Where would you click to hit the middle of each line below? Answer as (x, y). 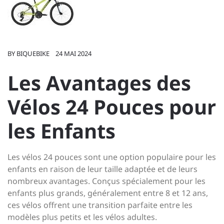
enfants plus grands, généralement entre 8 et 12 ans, (108, 193)
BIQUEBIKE (33, 53)
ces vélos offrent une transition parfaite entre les (100, 205)
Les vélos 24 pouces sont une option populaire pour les (112, 157)
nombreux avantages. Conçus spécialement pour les (106, 181)
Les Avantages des (99, 83)
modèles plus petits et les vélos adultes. (82, 217)
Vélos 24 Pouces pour (112, 107)
